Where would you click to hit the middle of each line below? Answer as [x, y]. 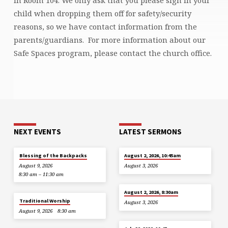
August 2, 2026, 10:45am [153, 155]
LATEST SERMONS [150, 131]
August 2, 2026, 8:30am [151, 192]
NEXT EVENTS [37, 131]
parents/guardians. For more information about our [109, 39]
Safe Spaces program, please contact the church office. [112, 53]
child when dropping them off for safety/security [102, 13]
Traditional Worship [45, 201]
